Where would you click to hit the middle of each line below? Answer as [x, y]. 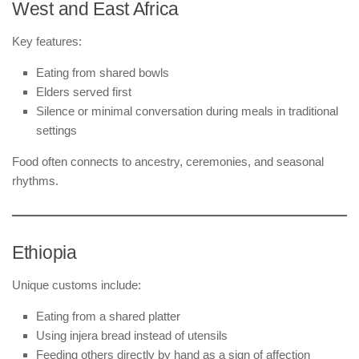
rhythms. [35, 180]
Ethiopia [44, 252]
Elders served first [84, 91]
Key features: [47, 41]
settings [56, 130]
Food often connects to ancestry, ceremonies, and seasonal [168, 161]
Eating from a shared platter [108, 316]
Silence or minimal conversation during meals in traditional [187, 111]
